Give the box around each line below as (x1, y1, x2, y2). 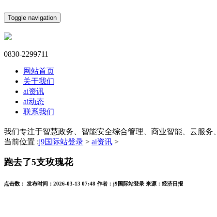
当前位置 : (4, 137, 39, 146)
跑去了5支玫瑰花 (4, 157, 73, 168)
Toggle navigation (8, 14, 57, 21)
